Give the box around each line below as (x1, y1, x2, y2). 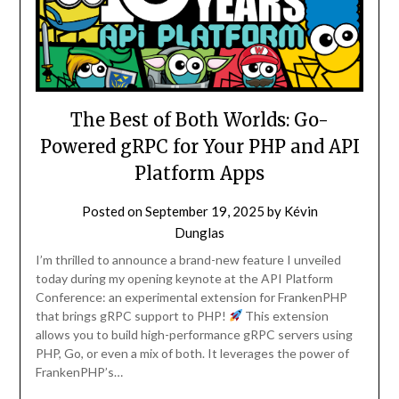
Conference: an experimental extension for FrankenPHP (35, 289, 347, 305)
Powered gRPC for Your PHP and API (39, 134, 360, 158)
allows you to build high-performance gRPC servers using (35, 326, 353, 342)
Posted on (81, 202, 145, 219)
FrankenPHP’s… (35, 363, 123, 379)
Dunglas (175, 224, 224, 240)
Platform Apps (134, 161, 265, 184)
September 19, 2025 (144, 202, 265, 219)
